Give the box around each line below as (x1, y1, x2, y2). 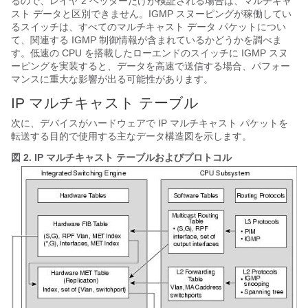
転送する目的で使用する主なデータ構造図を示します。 (11, 131, 252, 142)
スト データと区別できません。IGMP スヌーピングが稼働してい (11, 8, 291, 20)
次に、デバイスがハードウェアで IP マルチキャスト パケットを (11, 118, 288, 129)
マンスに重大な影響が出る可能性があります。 (11, 74, 213, 85)
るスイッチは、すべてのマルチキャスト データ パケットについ (11, 21, 286, 33)
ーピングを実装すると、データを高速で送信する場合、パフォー (11, 60, 290, 72)
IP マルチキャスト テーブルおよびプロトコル (34, 152, 232, 164)
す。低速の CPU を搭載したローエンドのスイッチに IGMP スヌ (11, 47, 288, 59)
